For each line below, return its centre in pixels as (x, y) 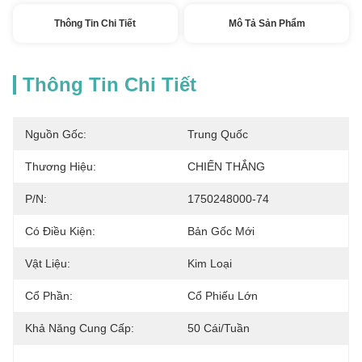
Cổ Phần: (49, 296)
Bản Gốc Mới (221, 231)
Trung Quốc (218, 134)
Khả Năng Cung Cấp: (80, 328)
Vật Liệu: (48, 263)
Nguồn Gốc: (56, 134)
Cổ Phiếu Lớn (223, 296)
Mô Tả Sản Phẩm (267, 23)
